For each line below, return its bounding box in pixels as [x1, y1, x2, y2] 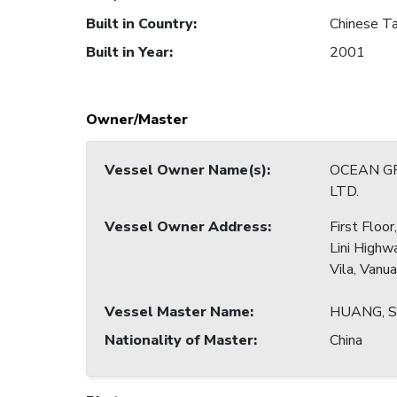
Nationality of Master [105, 331, 253, 351]
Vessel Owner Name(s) [105, 160, 267, 181]
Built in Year [86, 43, 169, 63]
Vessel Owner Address [105, 217, 268, 237]
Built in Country [86, 14, 193, 35]
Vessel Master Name [105, 302, 250, 323]
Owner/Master [86, 110, 188, 130]
